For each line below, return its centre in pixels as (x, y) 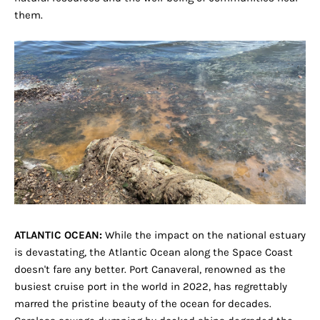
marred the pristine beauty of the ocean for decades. (143, 304)
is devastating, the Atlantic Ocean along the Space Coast (154, 252)
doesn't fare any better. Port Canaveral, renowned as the (150, 270)
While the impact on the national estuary (204, 235)
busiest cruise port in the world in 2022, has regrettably (151, 287)
